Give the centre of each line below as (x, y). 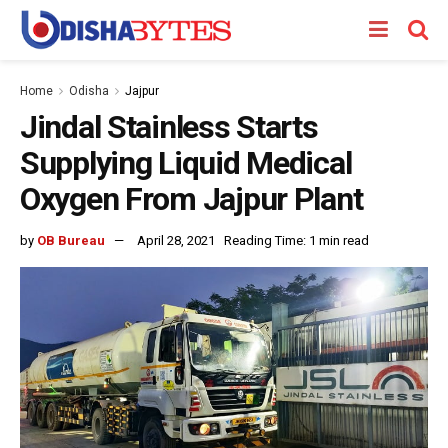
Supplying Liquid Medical (186, 163)
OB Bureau (71, 240)
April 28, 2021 (176, 240)
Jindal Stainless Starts (169, 127)
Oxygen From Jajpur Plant (191, 199)
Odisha (89, 91)
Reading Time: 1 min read (296, 240)
